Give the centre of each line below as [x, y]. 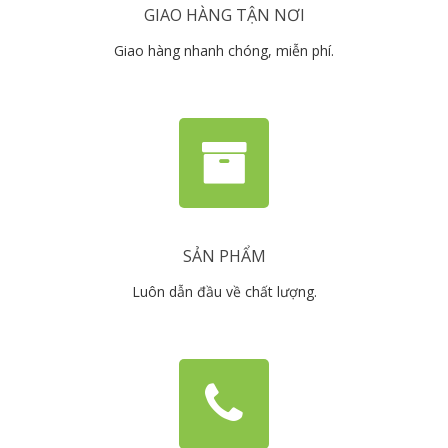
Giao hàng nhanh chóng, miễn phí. [224, 50]
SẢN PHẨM [224, 256]
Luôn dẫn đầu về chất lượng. [224, 292]
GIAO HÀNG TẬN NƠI [224, 14]
